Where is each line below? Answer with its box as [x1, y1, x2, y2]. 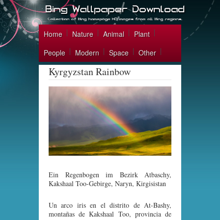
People [44, 48, 65, 58]
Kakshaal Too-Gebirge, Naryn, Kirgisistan [49, 178, 166, 188]
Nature [72, 29, 93, 39]
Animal [103, 29, 124, 39]
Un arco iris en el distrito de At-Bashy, [49, 200, 171, 210]
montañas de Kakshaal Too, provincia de [49, 209, 171, 219]
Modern [75, 48, 99, 58]
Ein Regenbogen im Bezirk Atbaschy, [49, 169, 171, 179]
